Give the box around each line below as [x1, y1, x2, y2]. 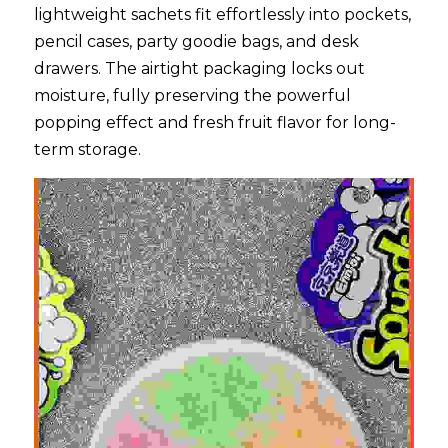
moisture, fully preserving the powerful [34, 86, 351, 106]
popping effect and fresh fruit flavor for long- [34, 113, 396, 133]
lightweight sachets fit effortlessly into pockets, [34, 5, 411, 25]
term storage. [34, 140, 141, 160]
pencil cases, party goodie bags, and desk [34, 32, 359, 52]
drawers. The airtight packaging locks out [34, 59, 365, 79]
